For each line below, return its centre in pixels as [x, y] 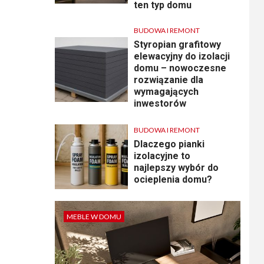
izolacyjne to [162, 156]
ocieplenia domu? [173, 179]
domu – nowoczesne [180, 68]
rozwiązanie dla [169, 80]
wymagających [166, 92]
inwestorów [160, 103]
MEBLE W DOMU [94, 217]
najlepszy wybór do [176, 167]
